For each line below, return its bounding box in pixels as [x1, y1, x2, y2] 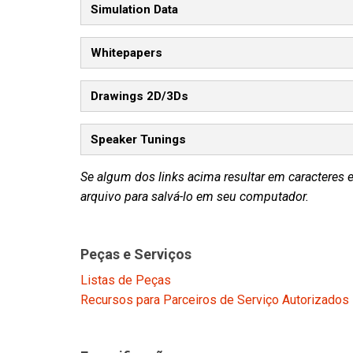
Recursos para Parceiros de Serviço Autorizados [80, 292, 349, 307]
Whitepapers [91, 46, 162, 61]
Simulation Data [91, 2, 178, 17]
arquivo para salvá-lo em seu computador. [80, 189, 309, 205]
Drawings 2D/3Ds [91, 89, 188, 104]
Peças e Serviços [80, 245, 191, 262]
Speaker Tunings [91, 132, 186, 147]
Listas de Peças [80, 272, 171, 288]
